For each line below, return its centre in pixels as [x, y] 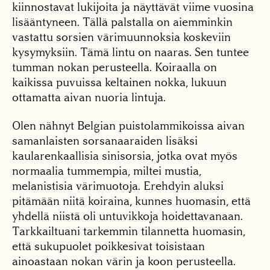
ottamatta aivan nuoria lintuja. [89, 97]
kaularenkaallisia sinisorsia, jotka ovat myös [125, 156]
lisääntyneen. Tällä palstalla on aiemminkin [122, 22]
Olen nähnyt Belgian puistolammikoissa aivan [128, 126]
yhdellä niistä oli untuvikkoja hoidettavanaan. [127, 216]
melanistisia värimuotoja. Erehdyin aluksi [118, 186]
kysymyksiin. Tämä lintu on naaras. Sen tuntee [130, 52]
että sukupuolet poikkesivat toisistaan [108, 246]
